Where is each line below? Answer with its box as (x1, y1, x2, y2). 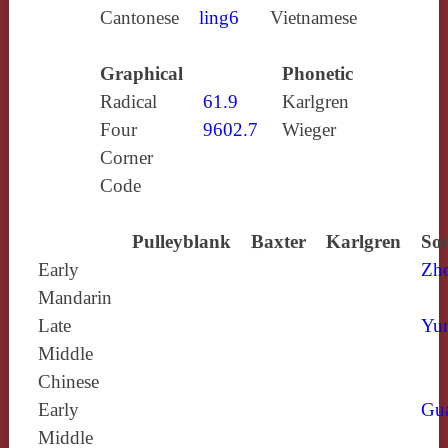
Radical (99, 90, 157, 112)
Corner (99, 146, 153, 168)
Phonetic (281, 62, 353, 84)
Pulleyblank (131, 230, 231, 252)
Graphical (99, 62, 183, 84)
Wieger (281, 118, 336, 140)
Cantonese (99, 6, 179, 28)
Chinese (37, 370, 99, 392)
